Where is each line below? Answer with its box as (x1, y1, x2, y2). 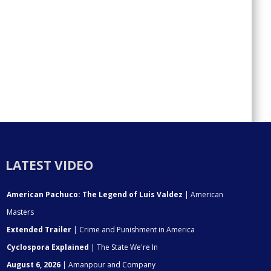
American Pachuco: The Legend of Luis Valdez (7, 189, 183, 200)
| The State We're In (89, 241, 158, 252)
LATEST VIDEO (5, 156, 94, 174)
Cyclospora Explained (7, 241, 90, 252)
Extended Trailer (7, 224, 72, 235)
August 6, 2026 (7, 259, 61, 270)
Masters (7, 206, 34, 217)
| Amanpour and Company (60, 259, 156, 270)
